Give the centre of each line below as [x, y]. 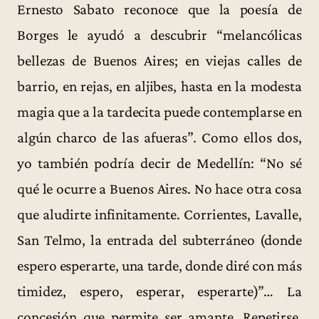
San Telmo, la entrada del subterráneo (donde [159, 240]
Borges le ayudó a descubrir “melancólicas [159, 35]
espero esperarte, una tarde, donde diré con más [159, 265]
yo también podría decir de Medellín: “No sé [159, 163]
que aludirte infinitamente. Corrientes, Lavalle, [159, 214]
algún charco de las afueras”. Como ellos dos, [159, 137]
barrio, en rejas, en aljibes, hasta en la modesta [159, 86]
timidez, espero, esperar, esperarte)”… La [159, 291]
